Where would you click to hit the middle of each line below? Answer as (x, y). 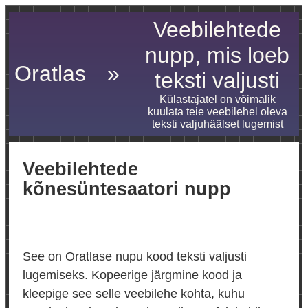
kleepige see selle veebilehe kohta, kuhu (134, 294)
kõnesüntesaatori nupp (127, 189)
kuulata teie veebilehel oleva (217, 112)
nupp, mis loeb (217, 55)
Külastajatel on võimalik (217, 99)
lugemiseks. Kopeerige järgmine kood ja (132, 275)
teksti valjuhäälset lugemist (217, 124)
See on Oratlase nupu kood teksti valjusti (135, 257)
